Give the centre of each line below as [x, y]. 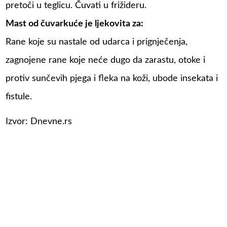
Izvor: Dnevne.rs [39, 122]
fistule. [19, 97]
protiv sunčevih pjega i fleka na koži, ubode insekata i [112, 78]
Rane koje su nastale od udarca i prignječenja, [97, 42]
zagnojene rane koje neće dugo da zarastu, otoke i [106, 60]
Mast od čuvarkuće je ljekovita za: [75, 24]
